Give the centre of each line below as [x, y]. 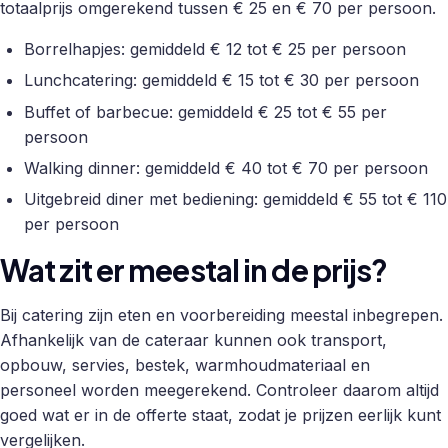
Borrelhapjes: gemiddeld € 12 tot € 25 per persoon [215, 48]
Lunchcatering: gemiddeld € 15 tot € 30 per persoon [221, 80]
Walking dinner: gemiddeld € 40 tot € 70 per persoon [226, 167]
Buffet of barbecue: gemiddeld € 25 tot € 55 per [205, 111]
